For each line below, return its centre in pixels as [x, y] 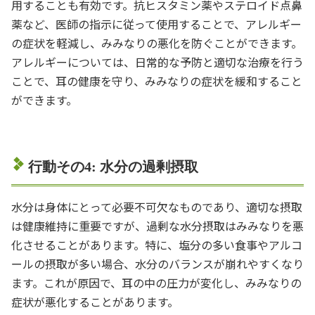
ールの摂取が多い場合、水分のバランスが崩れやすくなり [157, 263]
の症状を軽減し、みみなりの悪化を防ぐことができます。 [157, 43]
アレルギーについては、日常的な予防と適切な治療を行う [157, 62]
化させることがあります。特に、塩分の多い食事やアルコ [157, 244]
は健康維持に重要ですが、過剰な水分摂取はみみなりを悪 [157, 225]
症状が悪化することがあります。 [95, 301]
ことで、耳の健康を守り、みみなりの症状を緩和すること [157, 81]
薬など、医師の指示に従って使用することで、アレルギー [156, 24]
